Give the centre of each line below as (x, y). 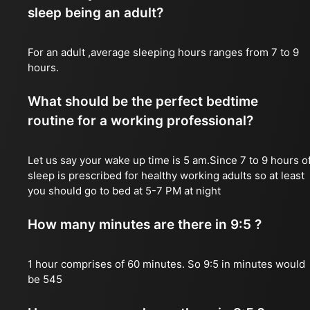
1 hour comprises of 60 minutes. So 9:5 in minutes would (166, 264)
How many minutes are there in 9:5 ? (145, 225)
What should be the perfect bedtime (143, 101)
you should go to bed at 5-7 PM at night (124, 191)
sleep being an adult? (95, 13)
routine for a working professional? (140, 121)
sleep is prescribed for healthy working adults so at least (166, 175)
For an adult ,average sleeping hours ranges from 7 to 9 (163, 52)
